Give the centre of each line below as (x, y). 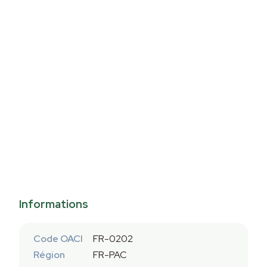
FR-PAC (110, 255)
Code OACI (58, 239)
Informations (54, 204)
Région (49, 255)
